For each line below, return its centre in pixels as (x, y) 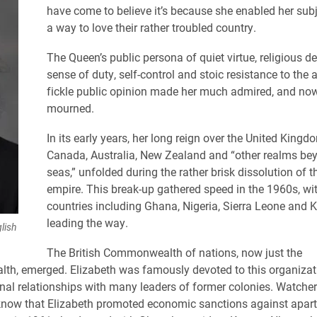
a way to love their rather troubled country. (151, 27)
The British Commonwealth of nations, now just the (174, 252)
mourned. (70, 108)
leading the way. (87, 223)
